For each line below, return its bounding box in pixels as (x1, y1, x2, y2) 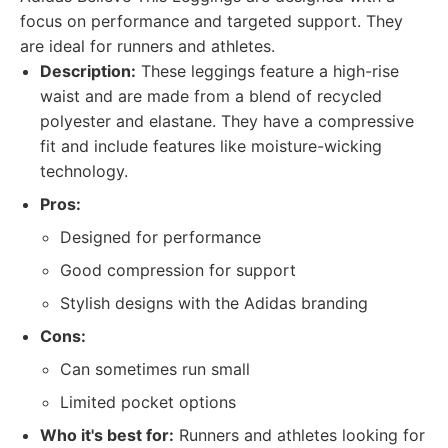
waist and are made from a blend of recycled (40, 86, 382, 106)
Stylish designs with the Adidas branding (60, 293, 368, 313)
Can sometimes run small (60, 359, 250, 379)
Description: (40, 61, 136, 81)
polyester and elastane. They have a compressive (40, 111, 414, 131)
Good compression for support (60, 260, 296, 280)
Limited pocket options (60, 392, 236, 412)
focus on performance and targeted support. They (20, 11, 403, 31)
